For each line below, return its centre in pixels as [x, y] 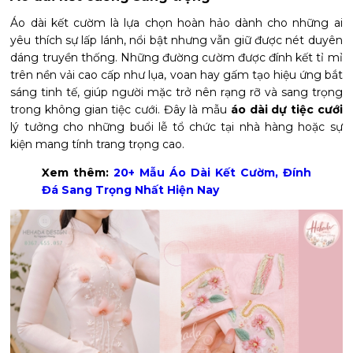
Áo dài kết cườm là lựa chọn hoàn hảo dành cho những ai [176, 22]
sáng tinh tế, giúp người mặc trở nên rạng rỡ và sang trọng [176, 92]
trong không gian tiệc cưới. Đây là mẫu [121, 109]
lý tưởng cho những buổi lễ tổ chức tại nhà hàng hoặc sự [176, 126]
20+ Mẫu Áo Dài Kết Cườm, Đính [212, 172]
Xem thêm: [78, 172]
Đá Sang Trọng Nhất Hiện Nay [131, 190]
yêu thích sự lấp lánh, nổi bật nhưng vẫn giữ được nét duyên [176, 40]
